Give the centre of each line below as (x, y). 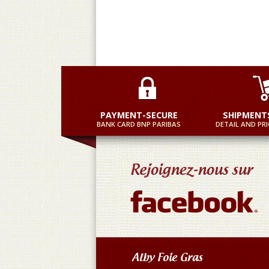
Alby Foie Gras (167, 257)
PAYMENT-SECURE (139, 115)
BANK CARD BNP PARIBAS (139, 124)
